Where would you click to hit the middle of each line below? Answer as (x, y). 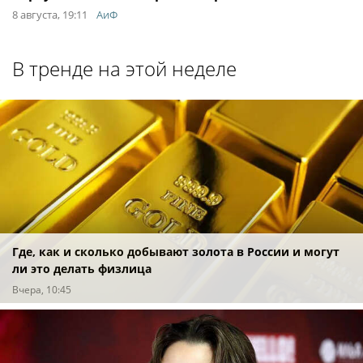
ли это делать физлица (82, 268)
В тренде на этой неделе (124, 68)
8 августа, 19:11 (50, 15)
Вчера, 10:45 (42, 289)
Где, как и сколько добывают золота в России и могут (176, 251)
